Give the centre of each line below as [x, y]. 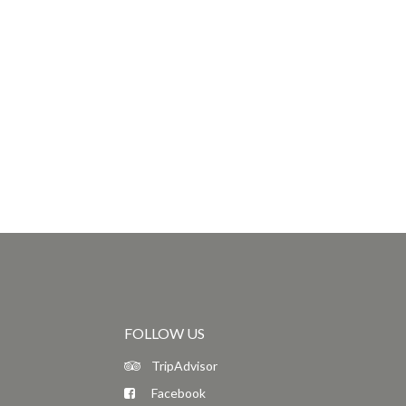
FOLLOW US [164, 333]
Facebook [177, 393]
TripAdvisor [183, 366]
